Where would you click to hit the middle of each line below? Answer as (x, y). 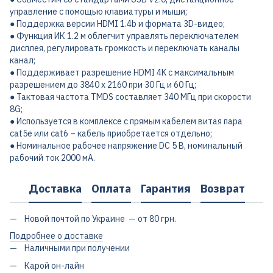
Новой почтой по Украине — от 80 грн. (100, 219)
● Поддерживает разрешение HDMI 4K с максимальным (122, 73)
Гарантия (165, 188)
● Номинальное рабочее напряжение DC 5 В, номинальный (126, 146)
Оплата (111, 188)
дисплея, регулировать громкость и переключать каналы (125, 48)
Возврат (222, 188)
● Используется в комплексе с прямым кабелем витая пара (126, 121)
